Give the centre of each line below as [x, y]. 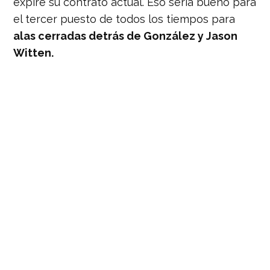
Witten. [34, 52]
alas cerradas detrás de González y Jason [126, 36]
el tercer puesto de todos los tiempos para [124, 19]
